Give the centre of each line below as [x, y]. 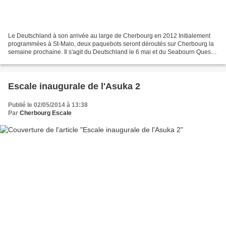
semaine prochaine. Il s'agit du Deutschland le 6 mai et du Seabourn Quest [110, 52]
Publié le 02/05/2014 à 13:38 [48, 105]
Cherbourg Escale [46, 113]
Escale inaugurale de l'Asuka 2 [74, 87]
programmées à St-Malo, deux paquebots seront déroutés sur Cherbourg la [111, 44]
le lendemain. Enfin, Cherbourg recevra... [64, 60]
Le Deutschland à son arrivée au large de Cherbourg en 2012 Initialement [109, 36]
